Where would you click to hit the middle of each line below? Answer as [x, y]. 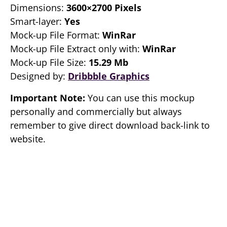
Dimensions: [38, 8]
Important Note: [48, 98]
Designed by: [39, 76]
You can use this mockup [140, 98]
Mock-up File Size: [49, 62]
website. [28, 139]
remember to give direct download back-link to [110, 125]
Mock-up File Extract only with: [76, 49]
